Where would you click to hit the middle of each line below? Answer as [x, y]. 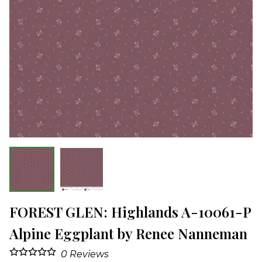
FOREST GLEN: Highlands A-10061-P [130, 212]
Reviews [88, 254]
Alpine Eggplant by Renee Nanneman [128, 234]
